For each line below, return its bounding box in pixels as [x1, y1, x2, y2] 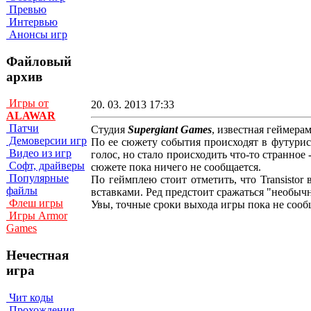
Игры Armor [6, 210, 67, 222]
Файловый [6, 53, 72, 69]
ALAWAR [6, 110, 56, 122]
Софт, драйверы [6, 160, 85, 172]
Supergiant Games [128, 123, 212, 135]
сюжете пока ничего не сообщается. [91, 160, 261, 173]
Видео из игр [6, 147, 72, 160]
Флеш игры [6, 197, 63, 210]
